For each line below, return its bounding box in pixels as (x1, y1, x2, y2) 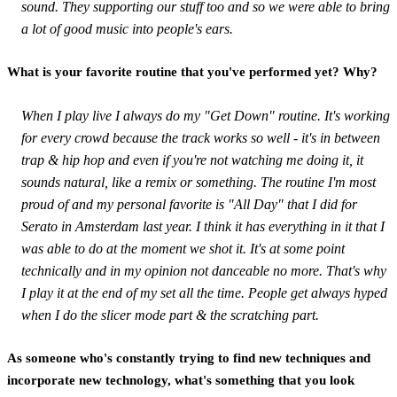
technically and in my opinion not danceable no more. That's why (21, 262, 386, 278)
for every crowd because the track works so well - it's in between (21, 129, 380, 145)
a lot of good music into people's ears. (21, 20, 233, 36)
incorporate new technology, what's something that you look (7, 372, 354, 387)
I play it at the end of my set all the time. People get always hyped (21, 284, 387, 300)
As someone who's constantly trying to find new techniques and (7, 350, 370, 365)
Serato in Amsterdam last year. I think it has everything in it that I (21, 218, 385, 234)
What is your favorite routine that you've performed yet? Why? (7, 64, 378, 79)
